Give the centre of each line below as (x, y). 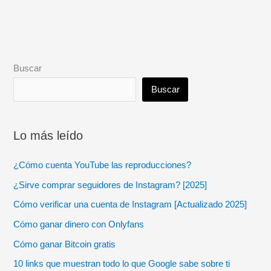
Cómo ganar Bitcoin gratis (65, 244)
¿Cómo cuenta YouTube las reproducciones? (103, 165)
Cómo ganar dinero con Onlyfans (79, 224)
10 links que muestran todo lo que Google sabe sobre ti (122, 264)
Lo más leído (48, 135)
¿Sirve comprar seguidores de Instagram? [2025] (110, 185)
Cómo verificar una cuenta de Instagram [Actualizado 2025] (130, 205)
